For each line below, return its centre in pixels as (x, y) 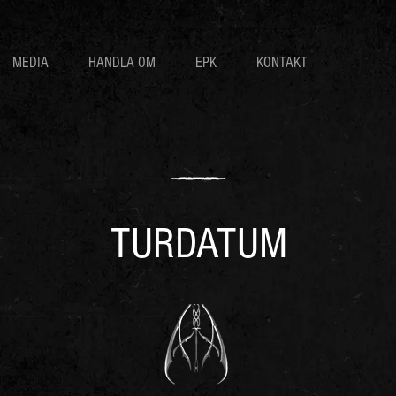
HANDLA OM (122, 62)
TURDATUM (198, 244)
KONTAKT (282, 62)
